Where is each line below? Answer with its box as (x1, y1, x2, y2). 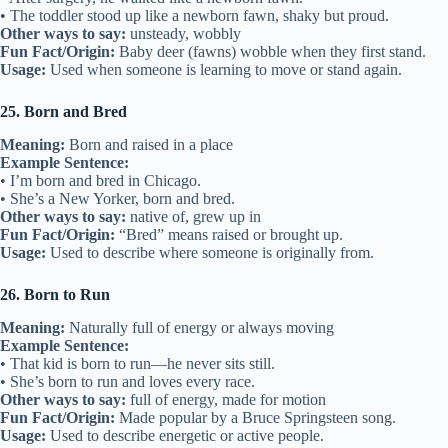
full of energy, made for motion (126, 390, 326, 408)
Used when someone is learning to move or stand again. (46, 60, 402, 78)
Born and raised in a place (65, 135, 233, 153)
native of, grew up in (126, 207, 261, 225)
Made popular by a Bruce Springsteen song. (115, 408, 396, 426)
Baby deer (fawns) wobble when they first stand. (115, 42, 426, 60)
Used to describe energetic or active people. (46, 426, 324, 444)
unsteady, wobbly (126, 24, 241, 42)
